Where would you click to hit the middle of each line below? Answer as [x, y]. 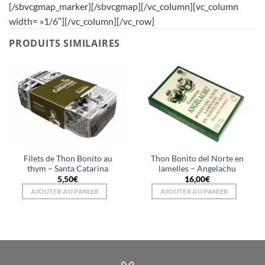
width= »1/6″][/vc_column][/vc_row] [82, 21]
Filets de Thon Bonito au [68, 158]
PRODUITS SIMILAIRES [65, 43]
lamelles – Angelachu [197, 168]
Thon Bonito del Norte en [197, 158]
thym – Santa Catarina [68, 168]
